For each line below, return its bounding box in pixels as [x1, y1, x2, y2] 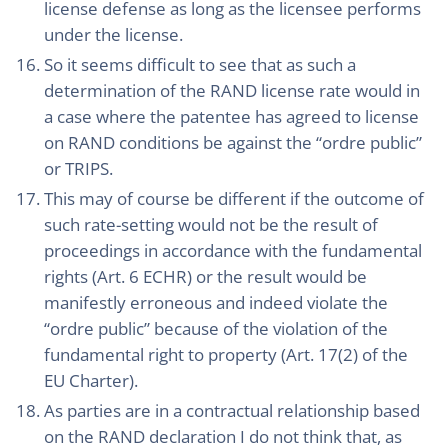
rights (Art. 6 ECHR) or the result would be [44, 265, 367, 288]
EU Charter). [44, 369, 138, 392]
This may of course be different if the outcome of [44, 187, 424, 210]
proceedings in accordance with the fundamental [44, 239, 422, 262]
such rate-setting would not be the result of [44, 213, 378, 236]
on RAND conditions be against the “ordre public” [44, 131, 422, 154]
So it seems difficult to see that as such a [44, 53, 356, 76]
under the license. [44, 23, 183, 46]
